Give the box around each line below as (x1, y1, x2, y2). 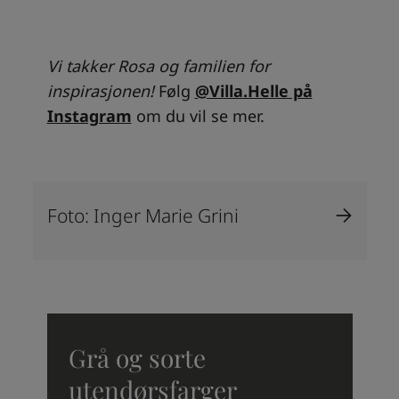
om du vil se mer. (131, 105, 265, 127)
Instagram (46, 105, 132, 127)
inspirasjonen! (46, 80, 159, 102)
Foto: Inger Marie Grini (46, 203, 239, 229)
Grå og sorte (68, 341, 206, 375)
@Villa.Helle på (194, 80, 313, 102)
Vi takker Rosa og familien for (46, 55, 270, 77)
